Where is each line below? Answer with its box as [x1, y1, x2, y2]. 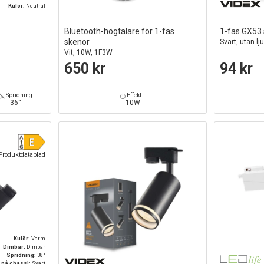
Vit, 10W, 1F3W [64, 48, 113, 57]
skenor [64, 37, 90, 47]
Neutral [26, 2, 46, 9]
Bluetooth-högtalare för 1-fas [64, 27, 175, 37]
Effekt [126, 92, 142, 99]
